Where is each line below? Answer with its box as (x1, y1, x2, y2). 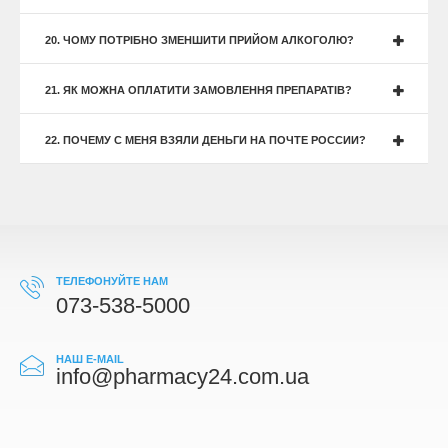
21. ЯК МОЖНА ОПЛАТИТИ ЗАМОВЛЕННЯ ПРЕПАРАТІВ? (45, 83, 352, 96)
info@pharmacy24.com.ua (56, 363, 309, 389)
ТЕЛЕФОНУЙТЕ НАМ (56, 274, 168, 287)
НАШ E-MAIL (56, 352, 124, 365)
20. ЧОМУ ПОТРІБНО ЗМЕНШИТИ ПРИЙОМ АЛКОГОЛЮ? (45, 33, 354, 46)
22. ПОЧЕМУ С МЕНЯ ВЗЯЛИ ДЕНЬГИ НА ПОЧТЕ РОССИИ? (45, 133, 366, 146)
